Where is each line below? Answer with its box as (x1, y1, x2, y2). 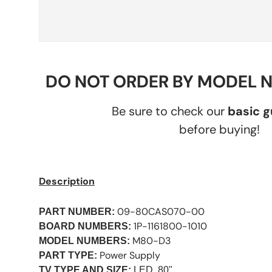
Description (39, 174, 95, 188)
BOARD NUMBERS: (39, 220, 131, 231)
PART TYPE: (39, 250, 100, 260)
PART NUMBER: (39, 206, 115, 217)
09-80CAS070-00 (117, 205, 205, 218)
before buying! (179, 121, 260, 137)
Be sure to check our (111, 103, 228, 119)
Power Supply (100, 248, 160, 262)
